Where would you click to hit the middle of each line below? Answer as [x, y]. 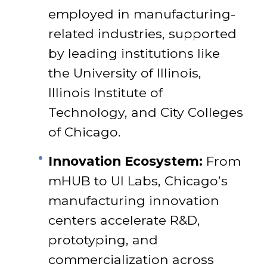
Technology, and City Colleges [146, 112]
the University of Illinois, [125, 73]
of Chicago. [84, 132]
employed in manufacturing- [142, 14]
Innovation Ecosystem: [125, 161]
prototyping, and [103, 240]
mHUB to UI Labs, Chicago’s [138, 181]
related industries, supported [142, 33]
